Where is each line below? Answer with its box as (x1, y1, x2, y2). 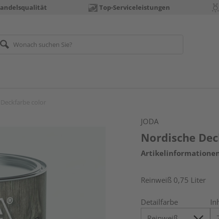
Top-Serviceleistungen (99, 3, 170, 12)
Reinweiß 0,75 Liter (141, 175, 206, 185)
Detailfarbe (141, 197, 178, 207)
